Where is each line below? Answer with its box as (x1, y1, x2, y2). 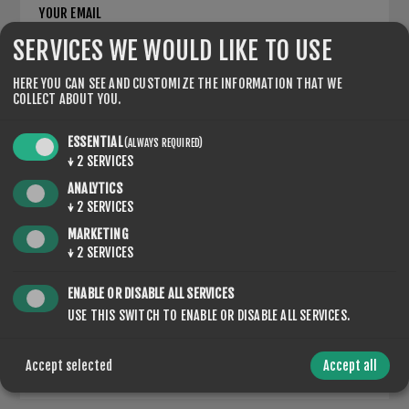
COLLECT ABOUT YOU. (13, 90, 121, 107)
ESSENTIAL (68, 133, 122, 150)
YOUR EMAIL (38, 5, 102, 23)
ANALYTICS (68, 180, 122, 196)
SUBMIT (178, 322, 231, 341)
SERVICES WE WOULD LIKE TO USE (13, 34, 332, 67)
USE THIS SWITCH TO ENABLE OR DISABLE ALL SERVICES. (68, 308, 350, 324)
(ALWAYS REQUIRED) (124, 136, 204, 150)
